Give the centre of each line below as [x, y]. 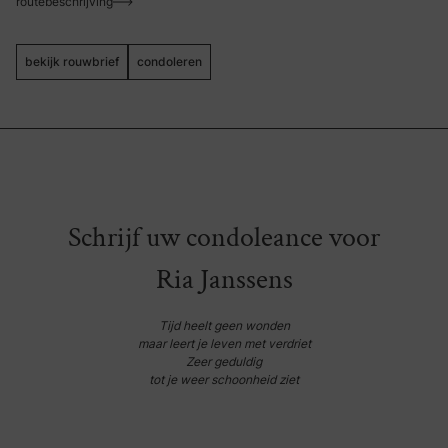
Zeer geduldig [224, 361]
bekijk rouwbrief [72, 61]
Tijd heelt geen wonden [224, 325]
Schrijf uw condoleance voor [224, 237]
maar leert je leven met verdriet [224, 343]
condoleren [169, 61]
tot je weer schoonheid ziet [224, 379]
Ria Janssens [224, 279]
